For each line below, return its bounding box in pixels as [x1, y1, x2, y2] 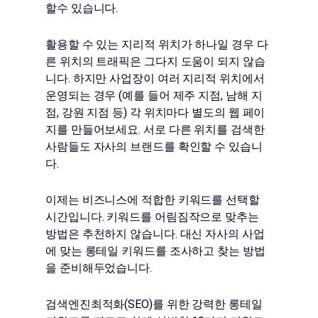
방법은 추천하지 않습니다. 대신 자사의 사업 [45, 227, 265, 241]
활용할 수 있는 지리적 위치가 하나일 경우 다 [45, 38, 268, 51]
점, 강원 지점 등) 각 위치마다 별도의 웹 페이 [45, 106, 265, 119]
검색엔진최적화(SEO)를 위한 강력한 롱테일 [45, 297, 263, 311]
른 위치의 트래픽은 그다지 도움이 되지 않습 [45, 55, 265, 68]
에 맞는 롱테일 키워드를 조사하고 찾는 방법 [45, 244, 265, 258]
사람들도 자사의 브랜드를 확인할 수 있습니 [45, 140, 263, 153]
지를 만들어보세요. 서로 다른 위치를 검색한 [45, 123, 265, 136]
